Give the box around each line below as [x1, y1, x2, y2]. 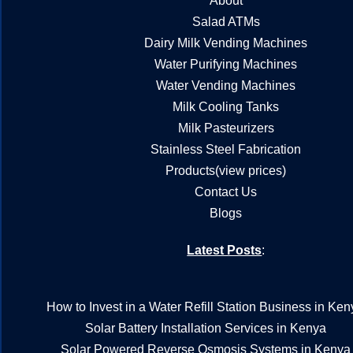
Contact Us [195, 185, 258, 199]
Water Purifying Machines [154, 58, 298, 72]
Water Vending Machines [156, 79, 296, 93]
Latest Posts [187, 243, 262, 258]
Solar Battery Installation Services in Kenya [84, 321, 326, 336]
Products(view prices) [165, 164, 287, 178]
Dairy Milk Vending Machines [144, 36, 308, 50]
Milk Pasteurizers [177, 121, 274, 136]
